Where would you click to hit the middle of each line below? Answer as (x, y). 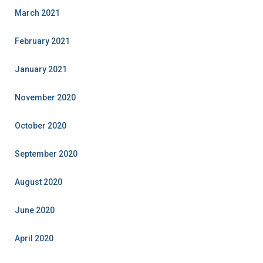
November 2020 (45, 97)
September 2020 (46, 154)
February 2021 (42, 41)
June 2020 (35, 210)
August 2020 (38, 182)
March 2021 (37, 13)
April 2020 (34, 238)
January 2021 (41, 69)
